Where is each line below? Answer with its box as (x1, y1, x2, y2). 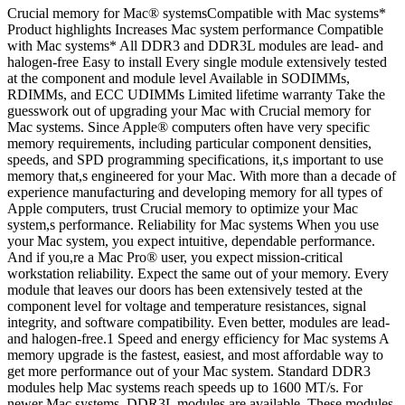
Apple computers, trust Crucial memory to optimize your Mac (7, 200, 358, 216)
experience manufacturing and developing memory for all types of (7, 184, 382, 200)
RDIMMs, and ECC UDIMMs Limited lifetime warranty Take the (7, 86, 385, 102)
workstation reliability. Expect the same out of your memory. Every (7, 265, 389, 281)
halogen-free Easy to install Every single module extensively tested (7, 53, 387, 70)
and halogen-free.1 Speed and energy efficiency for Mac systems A (7, 330, 389, 346)
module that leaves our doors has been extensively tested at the (7, 281, 363, 297)
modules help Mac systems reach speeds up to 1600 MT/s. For (7, 379, 363, 395)
